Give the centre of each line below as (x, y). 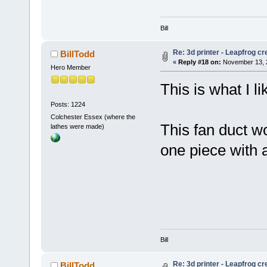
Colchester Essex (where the (93, 117)
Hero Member (70, 67)
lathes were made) (77, 126)
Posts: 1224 (68, 104)
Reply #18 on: (199, 62)
